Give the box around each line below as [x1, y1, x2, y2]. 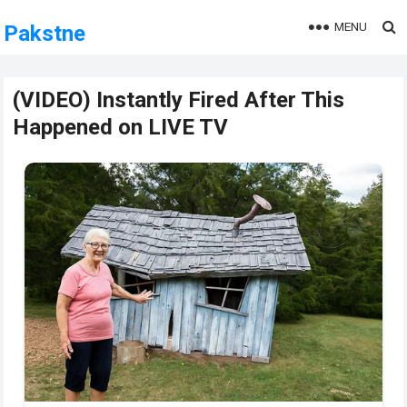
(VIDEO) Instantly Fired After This [13, 87, 345, 113]
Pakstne [4, 21, 86, 46]
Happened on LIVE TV [13, 114, 229, 140]
